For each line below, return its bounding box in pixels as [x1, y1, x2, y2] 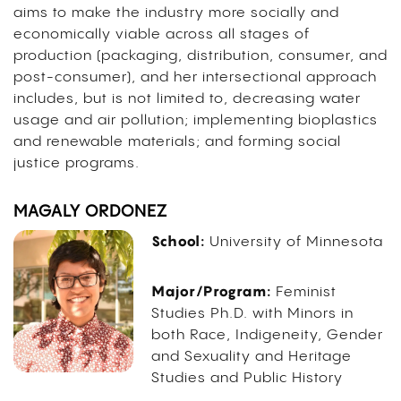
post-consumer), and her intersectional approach [13, 70, 377, 86]
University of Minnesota [209, 235, 388, 251]
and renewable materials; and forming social [13, 134, 341, 150]
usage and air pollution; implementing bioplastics [13, 113, 378, 129]
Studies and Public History [150, 371, 347, 387]
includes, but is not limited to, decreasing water [13, 91, 361, 107]
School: [150, 232, 205, 251]
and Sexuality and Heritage [150, 349, 352, 365]
